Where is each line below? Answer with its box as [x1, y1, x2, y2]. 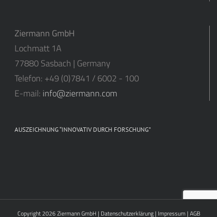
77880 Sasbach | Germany [15, 56, 110, 70]
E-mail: [15, 86, 43, 100]
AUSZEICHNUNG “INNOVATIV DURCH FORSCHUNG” [15, 125, 151, 134]
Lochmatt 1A [15, 41, 62, 55]
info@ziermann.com [43, 86, 117, 100]
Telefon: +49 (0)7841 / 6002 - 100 [15, 71, 139, 85]
